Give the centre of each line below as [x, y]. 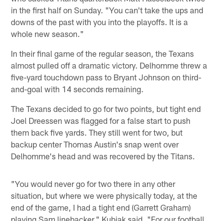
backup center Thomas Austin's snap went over [95, 144]
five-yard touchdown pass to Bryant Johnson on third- [106, 77]
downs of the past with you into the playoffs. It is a [100, 21]
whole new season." [48, 33]
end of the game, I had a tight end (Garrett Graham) [101, 207]
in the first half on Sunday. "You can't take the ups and [107, 10]
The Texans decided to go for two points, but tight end [106, 108]
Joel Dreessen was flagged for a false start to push [101, 120]
